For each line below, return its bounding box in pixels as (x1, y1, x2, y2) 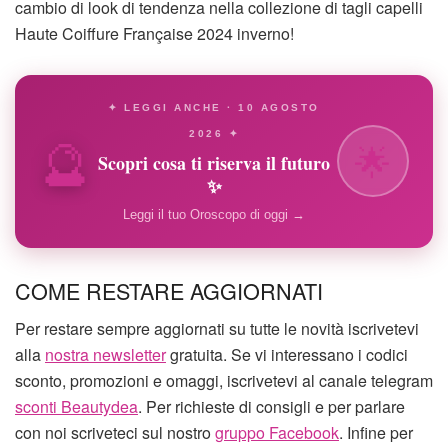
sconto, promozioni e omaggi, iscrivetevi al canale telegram (15, 369, 433, 393)
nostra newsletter (45, 343, 166, 367)
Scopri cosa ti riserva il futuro (98, 149, 330, 176)
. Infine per (339, 421, 413, 445)
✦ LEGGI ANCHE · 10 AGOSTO (108, 101, 320, 113)
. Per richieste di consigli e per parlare (138, 395, 405, 419)
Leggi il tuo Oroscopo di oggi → (123, 206, 305, 222)
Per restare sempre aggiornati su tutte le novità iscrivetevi (15, 317, 419, 341)
